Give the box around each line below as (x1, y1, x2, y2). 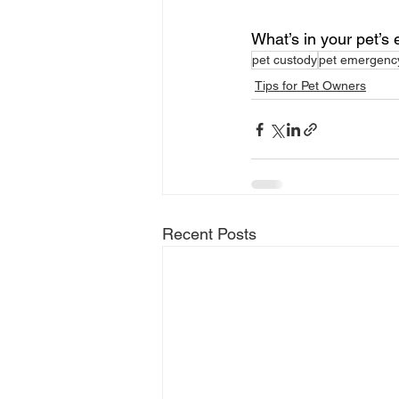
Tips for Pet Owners (255, 78, 366, 93)
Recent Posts (162, 224, 256, 243)
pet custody (252, 53, 317, 67)
